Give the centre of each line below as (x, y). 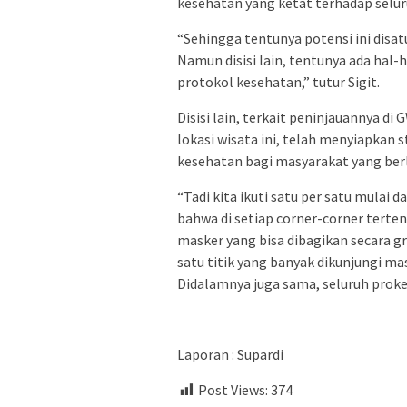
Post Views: (233, 390)
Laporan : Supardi (230, 355)
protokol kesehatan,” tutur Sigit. (278, 82)
